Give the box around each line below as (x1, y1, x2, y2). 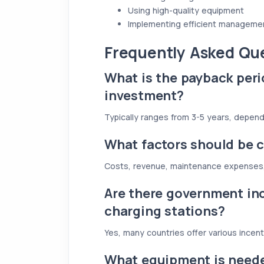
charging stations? (104, 202, 225, 220)
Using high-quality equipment (128, 4, 244, 16)
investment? (104, 86, 184, 104)
